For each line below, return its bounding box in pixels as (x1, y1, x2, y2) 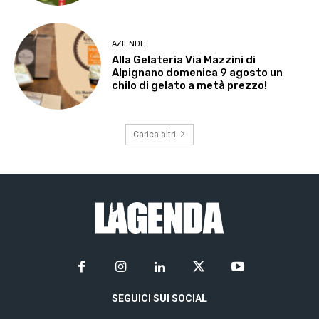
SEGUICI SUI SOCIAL (112, 292, 207, 304)
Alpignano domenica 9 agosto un (112, 66, 283, 80)
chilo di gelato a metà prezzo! (112, 79, 268, 93)
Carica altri (133, 130, 176, 140)
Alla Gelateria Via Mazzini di (112, 53, 256, 67)
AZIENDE (112, 39, 146, 49)
